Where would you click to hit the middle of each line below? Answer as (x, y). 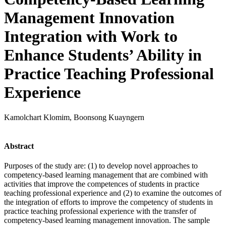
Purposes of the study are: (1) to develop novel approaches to (101, 166)
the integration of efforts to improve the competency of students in (108, 202)
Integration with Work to (91, 37)
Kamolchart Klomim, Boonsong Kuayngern (74, 117)
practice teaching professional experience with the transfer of (100, 211)
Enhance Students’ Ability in (103, 55)
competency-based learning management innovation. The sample (107, 220)
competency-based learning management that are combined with (106, 175)
